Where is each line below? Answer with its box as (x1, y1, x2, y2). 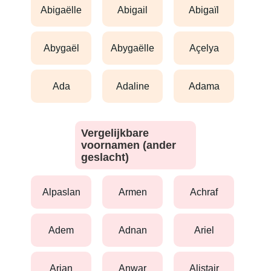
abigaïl (195, 4, 219, 15)
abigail (124, 4, 148, 15)
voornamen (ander (81, 139, 176, 151)
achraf (197, 186, 218, 197)
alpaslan (48, 186, 80, 197)
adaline (122, 80, 149, 91)
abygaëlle (117, 42, 154, 53)
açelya (195, 42, 219, 53)
